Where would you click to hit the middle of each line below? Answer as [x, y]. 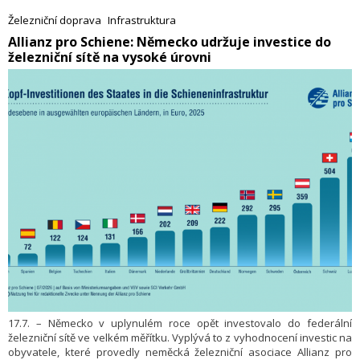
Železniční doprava [55, 20]
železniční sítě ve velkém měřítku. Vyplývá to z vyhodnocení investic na [180, 338]
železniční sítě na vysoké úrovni [110, 57]
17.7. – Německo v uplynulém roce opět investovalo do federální [180, 323]
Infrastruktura [142, 20]
